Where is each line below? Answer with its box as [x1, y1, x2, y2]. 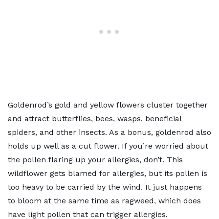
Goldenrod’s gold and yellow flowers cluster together [8, 100, 208, 109]
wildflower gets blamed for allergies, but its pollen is [8, 168, 207, 178]
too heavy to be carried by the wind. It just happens [8, 182, 202, 192]
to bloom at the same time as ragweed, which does [8, 196, 201, 205]
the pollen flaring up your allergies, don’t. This [8, 154, 183, 164]
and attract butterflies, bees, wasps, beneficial [8, 113, 181, 123]
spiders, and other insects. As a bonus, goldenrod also [8, 127, 211, 137]
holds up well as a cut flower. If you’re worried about [8, 141, 208, 151]
